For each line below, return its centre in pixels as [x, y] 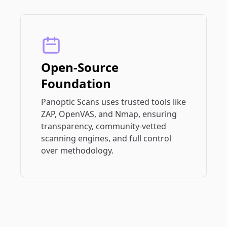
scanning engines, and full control [106, 138]
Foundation [76, 83]
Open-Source [80, 67]
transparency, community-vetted [104, 126]
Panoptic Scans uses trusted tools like [113, 102]
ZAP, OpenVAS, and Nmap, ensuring [109, 114]
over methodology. [77, 150]
